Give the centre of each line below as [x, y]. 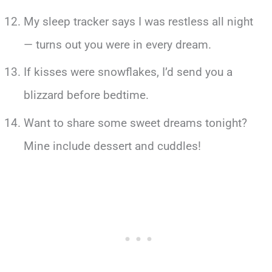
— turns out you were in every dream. [117, 44]
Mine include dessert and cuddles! [112, 146]
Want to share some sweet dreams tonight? [135, 123]
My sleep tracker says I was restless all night [138, 21]
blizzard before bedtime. [86, 95]
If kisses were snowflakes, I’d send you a [128, 72]
